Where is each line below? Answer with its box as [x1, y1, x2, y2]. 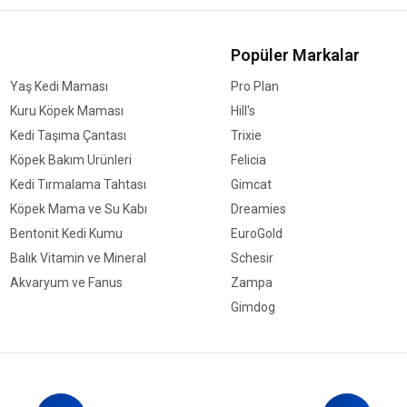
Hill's [231, 103, 255, 118]
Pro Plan [231, 78, 279, 94]
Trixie [231, 127, 262, 143]
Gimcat [231, 176, 272, 192]
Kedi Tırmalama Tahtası [9, 176, 146, 192]
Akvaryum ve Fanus [9, 274, 123, 290]
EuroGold [231, 225, 283, 241]
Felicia [231, 152, 266, 167]
